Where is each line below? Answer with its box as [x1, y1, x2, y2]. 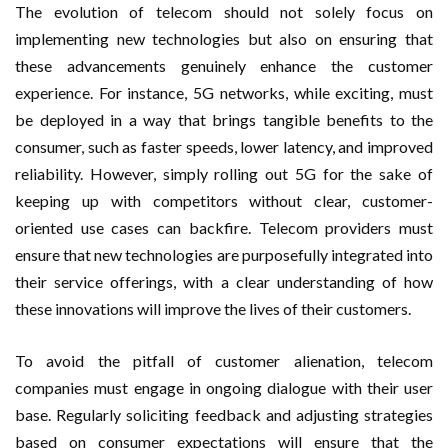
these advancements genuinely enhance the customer [15, 55, 433, 75]
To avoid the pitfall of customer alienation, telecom [15, 350, 433, 370]
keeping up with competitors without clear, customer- [15, 190, 433, 210]
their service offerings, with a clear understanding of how [15, 271, 433, 291]
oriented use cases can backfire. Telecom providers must [15, 217, 433, 237]
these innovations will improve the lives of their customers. [15, 298, 411, 318]
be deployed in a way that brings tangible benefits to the [15, 109, 433, 129]
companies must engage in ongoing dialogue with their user [15, 377, 433, 397]
